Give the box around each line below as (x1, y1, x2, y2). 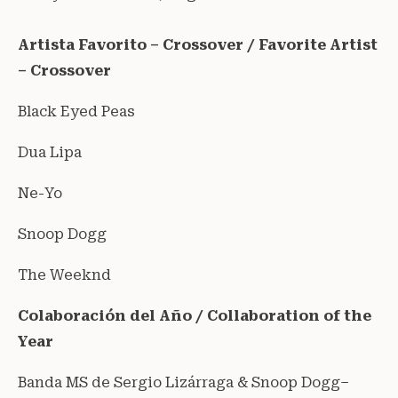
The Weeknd (18, 266, 111, 283)
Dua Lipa (18, 143, 82, 161)
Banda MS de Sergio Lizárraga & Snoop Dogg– (18, 373, 349, 391)
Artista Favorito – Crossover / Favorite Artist (18, 36, 378, 53)
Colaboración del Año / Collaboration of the (18, 306, 371, 324)
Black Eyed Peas (18, 102, 135, 120)
